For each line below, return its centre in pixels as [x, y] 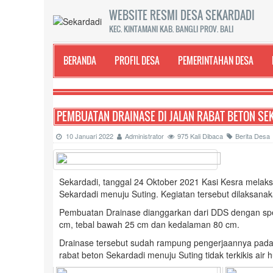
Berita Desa [253, 136]
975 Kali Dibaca [202, 136]
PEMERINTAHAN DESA [216, 60]
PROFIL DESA [137, 60]
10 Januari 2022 [91, 136]
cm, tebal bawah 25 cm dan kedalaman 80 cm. [151, 224]
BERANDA [80, 60]
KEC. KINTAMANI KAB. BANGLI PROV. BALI [171, 29]
